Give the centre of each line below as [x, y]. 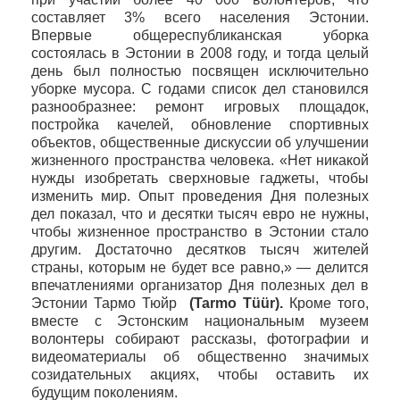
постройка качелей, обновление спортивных [200, 124]
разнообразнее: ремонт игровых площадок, [200, 106]
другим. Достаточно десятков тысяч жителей [200, 249]
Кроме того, [329, 303]
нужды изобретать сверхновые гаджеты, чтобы [200, 178]
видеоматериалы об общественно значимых [200, 356]
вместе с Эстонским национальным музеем [200, 321]
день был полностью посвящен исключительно [200, 71]
